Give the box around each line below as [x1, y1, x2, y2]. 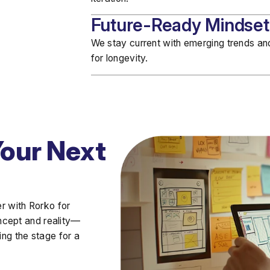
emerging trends [183, 37, 255, 49]
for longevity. [90, 52, 148, 64]
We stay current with [90, 37, 184, 49]
